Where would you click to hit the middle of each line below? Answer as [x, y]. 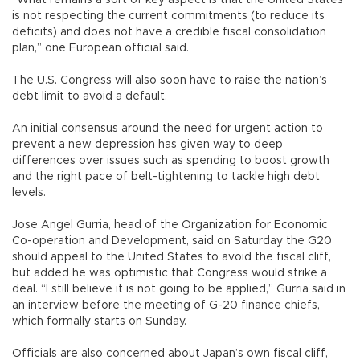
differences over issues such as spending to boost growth [171, 160]
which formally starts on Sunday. [99, 321]
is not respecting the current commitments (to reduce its [168, 16]
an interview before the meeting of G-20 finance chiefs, [166, 305]
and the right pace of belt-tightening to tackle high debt [166, 176]
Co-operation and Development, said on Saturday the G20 [172, 241]
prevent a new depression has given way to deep [147, 144]
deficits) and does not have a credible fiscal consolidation [169, 32]
